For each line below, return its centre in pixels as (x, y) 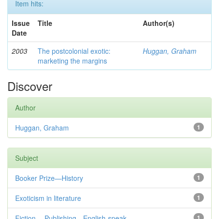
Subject (27, 158)
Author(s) (159, 23)
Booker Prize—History (49, 178)
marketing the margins (72, 61)
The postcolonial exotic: (74, 51)
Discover (30, 86)
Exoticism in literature (48, 198)
